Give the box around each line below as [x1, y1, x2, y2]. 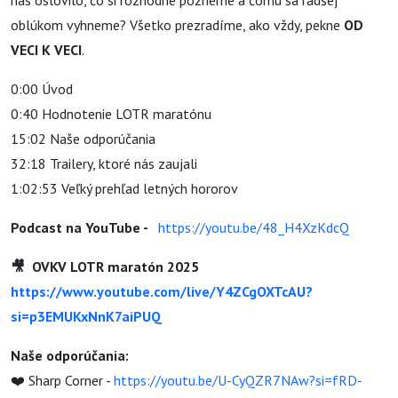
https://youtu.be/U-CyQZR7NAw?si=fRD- [114, 371, 362, 389]
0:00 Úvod [11, 80, 73, 98]
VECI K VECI [11, 41, 82, 59]
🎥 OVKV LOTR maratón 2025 [11, 258, 199, 275]
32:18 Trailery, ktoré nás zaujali [11, 155, 197, 172]
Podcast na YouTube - [11, 219, 151, 236]
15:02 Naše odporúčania [11, 130, 155, 147]
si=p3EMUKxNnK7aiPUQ [11, 307, 162, 325]
